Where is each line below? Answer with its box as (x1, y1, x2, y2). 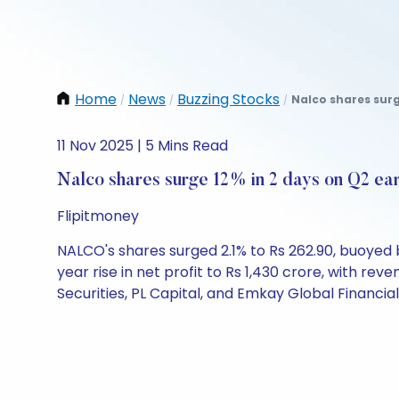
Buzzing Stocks (177, 89, 280, 110)
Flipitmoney (57, 206, 139, 226)
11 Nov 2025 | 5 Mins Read (57, 135, 228, 156)
